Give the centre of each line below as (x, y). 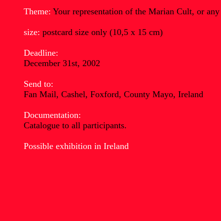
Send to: (38, 84)
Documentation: (52, 115)
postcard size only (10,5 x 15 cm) (101, 32)
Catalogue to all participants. (75, 125)
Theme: (37, 11)
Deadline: (41, 53)
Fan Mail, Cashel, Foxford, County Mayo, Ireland (113, 94)
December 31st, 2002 (62, 63)
